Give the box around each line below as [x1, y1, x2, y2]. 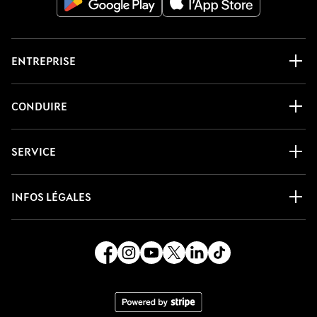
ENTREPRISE [11, 54, 76, 68]
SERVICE [11, 144, 56, 158]
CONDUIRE [11, 99, 67, 113]
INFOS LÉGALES [11, 190, 91, 204]
